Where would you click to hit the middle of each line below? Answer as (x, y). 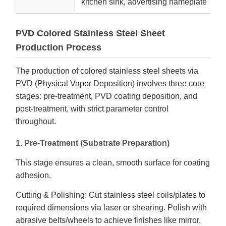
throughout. (36, 121)
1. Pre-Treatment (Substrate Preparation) (93, 143)
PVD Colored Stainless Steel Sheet (90, 33)
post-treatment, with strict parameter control (92, 109)
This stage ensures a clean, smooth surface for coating (113, 163)
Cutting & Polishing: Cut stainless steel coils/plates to (110, 195)
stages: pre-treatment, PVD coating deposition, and (106, 96)
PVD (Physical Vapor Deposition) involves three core (110, 83)
